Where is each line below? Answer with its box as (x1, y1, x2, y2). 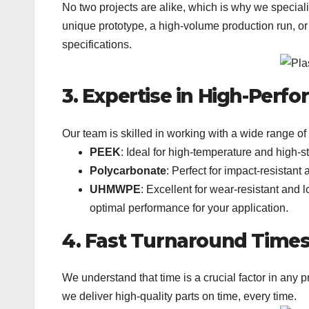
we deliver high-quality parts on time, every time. (62, 290, 297, 303)
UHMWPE (90, 183, 141, 195)
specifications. (62, 39, 132, 51)
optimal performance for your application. (90, 201, 288, 214)
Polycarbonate (90, 164, 166, 177)
